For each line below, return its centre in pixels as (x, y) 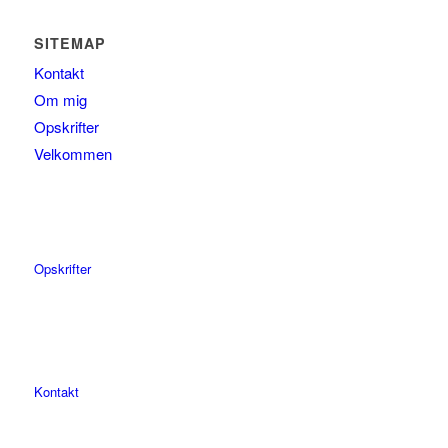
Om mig (60, 100)
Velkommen (72, 154)
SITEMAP (69, 43)
